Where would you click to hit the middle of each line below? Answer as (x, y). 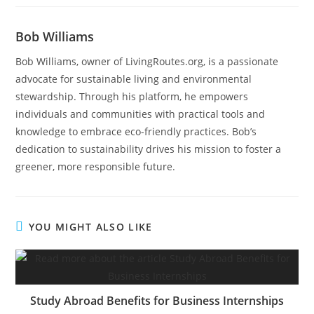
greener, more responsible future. (96, 166)
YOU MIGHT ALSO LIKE (90, 227)
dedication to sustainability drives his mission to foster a (149, 149)
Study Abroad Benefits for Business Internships (157, 301)
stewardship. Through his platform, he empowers (132, 96)
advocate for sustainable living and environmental (134, 79)
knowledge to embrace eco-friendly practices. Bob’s (136, 131)
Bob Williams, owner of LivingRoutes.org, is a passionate (147, 61)
